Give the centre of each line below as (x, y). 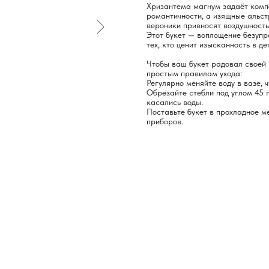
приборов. (165, 121)
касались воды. (175, 102)
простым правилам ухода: (194, 73)
